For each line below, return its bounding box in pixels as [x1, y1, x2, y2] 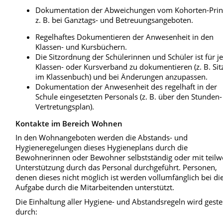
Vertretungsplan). [35, 101, 95, 111]
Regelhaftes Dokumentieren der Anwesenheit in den [35, 31, 214, 42]
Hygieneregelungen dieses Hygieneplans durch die [15, 142, 188, 153]
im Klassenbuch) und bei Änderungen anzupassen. [35, 71, 208, 82]
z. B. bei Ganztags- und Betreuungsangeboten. [35, 14, 194, 25]
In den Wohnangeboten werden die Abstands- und [15, 132, 188, 143]
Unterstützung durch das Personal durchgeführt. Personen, [15, 162, 218, 173]
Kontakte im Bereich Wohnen [15, 118, 123, 128]
